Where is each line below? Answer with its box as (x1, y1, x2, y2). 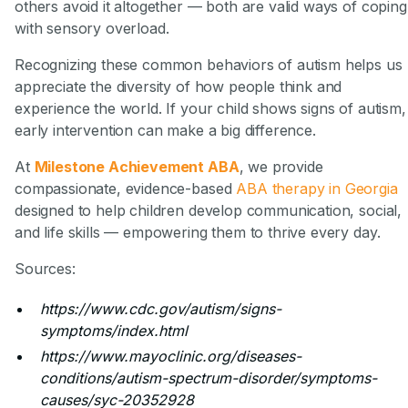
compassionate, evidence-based (15, 178, 237, 198)
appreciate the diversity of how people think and (15, 76, 342, 96)
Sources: (15, 259, 76, 278)
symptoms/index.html (40, 321, 188, 340)
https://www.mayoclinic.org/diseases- (40, 346, 301, 365)
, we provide (239, 157, 323, 176)
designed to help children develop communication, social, (15, 200, 403, 219)
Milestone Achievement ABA (34, 157, 240, 176)
